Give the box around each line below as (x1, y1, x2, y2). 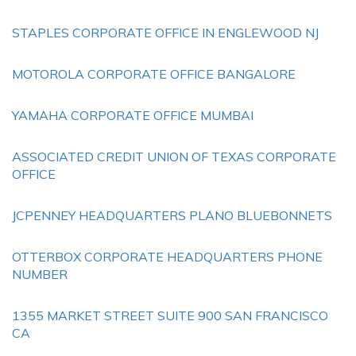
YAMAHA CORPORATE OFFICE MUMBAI (12, 107, 253, 123)
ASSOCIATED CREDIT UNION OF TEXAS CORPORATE (12, 149, 336, 164)
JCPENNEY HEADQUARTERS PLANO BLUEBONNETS (12, 207, 332, 223)
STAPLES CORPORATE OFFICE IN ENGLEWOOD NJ (12, 25, 319, 41)
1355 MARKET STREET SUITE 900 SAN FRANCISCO (12, 308, 328, 323)
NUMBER (12, 266, 68, 282)
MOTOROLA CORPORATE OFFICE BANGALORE (12, 66, 296, 82)
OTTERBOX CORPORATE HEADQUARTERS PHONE (12, 249, 323, 265)
